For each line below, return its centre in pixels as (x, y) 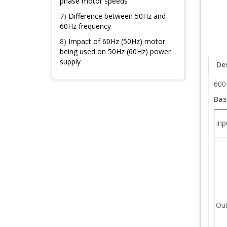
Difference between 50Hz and (117, 16)
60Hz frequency (85, 26)
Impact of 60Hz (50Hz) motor (117, 41)
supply (70, 62)
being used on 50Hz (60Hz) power (115, 51)
